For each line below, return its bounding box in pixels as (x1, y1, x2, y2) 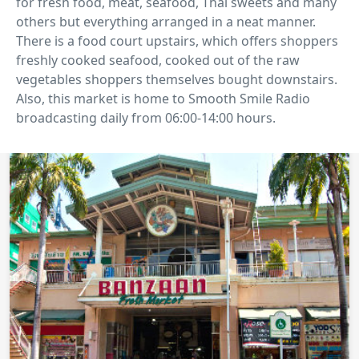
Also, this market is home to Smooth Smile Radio (16, 90, 310, 108)
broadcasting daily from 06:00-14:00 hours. (16, 109, 276, 127)
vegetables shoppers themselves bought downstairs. (16, 71, 337, 89)
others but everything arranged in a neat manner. (16, 13, 316, 31)
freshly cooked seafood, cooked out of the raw (16, 51, 300, 70)
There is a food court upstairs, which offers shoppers (16, 32, 338, 50)
